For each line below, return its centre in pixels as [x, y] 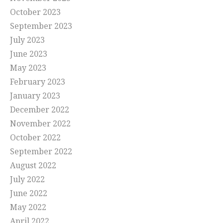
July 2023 [27, 40]
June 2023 [29, 54]
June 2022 [29, 194]
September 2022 [41, 152]
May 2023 [28, 68]
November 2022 [40, 124]
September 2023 [41, 26]
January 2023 [35, 96]
